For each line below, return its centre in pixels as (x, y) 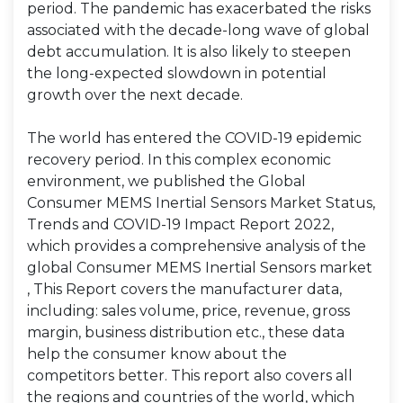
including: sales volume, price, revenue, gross (188, 311)
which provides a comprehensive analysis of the (197, 246)
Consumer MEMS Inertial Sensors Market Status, (201, 203)
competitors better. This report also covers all (190, 376)
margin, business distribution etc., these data (186, 332)
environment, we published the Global (166, 181)
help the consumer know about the (157, 354)
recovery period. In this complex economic (179, 160)
